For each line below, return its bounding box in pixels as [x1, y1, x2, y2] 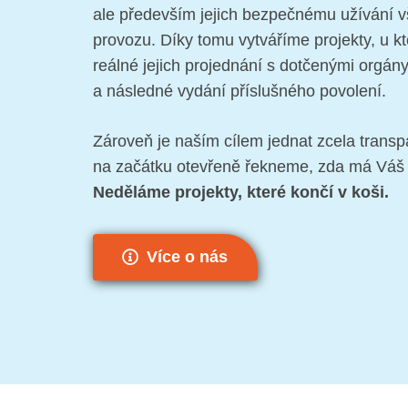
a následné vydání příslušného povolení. [93, 81, 386, 100]
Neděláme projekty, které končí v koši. [93, 182, 389, 201]
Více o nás [147, 248, 229, 267]
